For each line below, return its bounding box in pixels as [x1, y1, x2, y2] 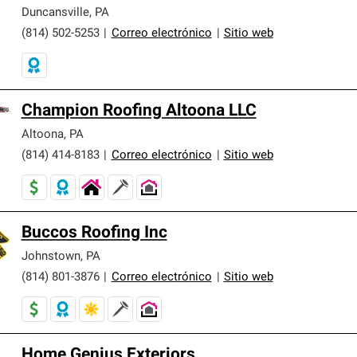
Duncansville [21, 6, 89, 19]
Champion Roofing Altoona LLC [21, 102, 257, 120]
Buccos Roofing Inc [21, 224, 167, 241]
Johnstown [21, 250, 80, 263]
